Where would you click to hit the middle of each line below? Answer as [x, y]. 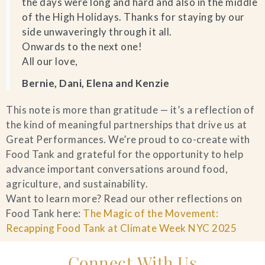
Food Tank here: [45, 213]
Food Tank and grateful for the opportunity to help [125, 154]
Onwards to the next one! [82, 46]
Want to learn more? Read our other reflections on [124, 198]
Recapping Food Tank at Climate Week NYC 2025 [122, 228]
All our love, [50, 61]
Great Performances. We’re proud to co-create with [128, 139]
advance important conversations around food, [117, 169]
